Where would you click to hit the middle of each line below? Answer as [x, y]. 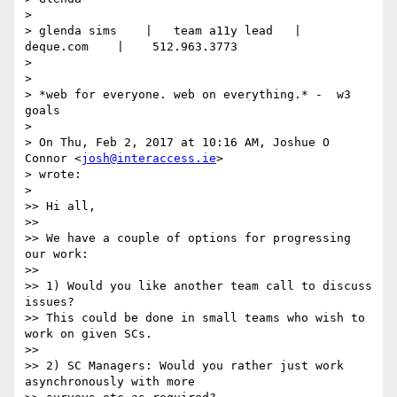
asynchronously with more [110, 382]
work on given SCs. [89, 334]
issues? [50, 302]
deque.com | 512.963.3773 [131, 47]
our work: [57, 254]
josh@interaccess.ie [149, 159]
